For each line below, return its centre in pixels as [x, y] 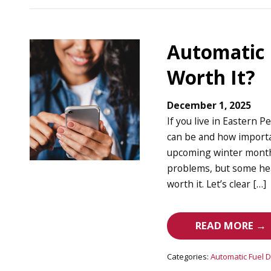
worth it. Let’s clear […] [217, 184]
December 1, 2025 [209, 106]
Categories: [188, 256]
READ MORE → [231, 226]
